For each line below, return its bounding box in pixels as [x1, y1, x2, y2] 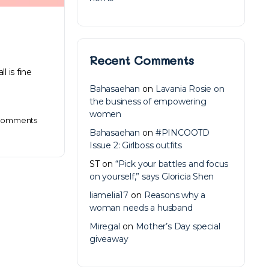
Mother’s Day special [135, 221, 220, 232]
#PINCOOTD [155, 127, 210, 138]
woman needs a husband [89, 202, 193, 213]
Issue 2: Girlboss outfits [89, 140, 182, 151]
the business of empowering [89, 96, 207, 107]
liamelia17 [89, 190, 128, 201]
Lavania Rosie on [155, 83, 225, 94]
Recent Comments [89, 52, 194, 68]
